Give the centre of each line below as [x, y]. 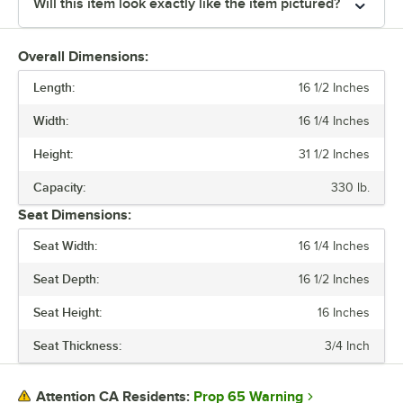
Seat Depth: [66, 278]
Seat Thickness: [77, 345]
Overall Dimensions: [83, 56]
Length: [54, 87]
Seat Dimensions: [75, 215]
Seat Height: [67, 312]
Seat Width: [65, 245]
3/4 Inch [347, 345]
